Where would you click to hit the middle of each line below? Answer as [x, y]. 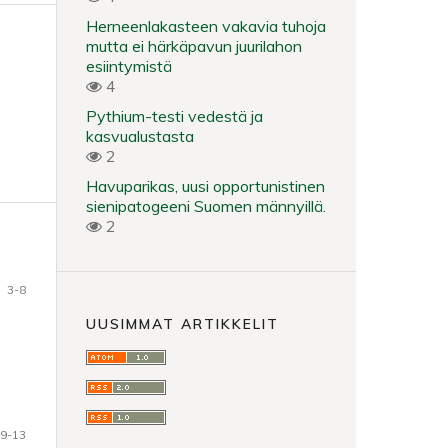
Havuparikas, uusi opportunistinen [205, 186]
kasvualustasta [140, 136]
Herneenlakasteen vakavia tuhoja [206, 26]
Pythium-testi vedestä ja [174, 116]
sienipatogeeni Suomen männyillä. [206, 206]
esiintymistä [129, 66]
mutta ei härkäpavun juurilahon [194, 46]
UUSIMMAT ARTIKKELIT [182, 323]
